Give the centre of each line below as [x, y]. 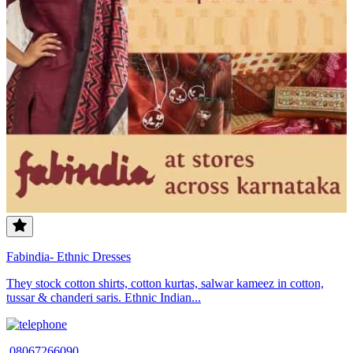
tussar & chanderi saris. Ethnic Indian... [104, 298]
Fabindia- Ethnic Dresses [69, 257]
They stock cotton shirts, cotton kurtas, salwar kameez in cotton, [165, 284]
